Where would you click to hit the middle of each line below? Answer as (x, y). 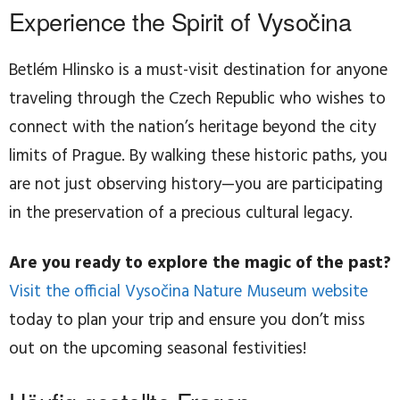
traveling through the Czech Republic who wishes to (197, 100)
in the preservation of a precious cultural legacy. (181, 214)
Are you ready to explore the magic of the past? (200, 264)
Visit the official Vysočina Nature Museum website (188, 292)
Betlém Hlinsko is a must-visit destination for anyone (198, 71)
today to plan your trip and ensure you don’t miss (187, 321)
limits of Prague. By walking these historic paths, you (198, 157)
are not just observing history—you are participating (196, 185)
